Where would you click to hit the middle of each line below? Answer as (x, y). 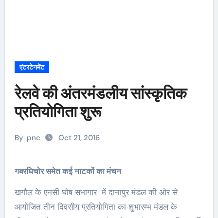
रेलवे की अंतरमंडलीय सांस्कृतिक (100, 93)
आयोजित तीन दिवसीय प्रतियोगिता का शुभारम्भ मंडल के (96, 207)
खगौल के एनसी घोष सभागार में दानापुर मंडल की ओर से (96, 192)
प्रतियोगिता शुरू (58, 112)
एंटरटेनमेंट (32, 67)
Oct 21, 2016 (78, 138)
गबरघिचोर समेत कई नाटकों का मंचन (70, 171)
